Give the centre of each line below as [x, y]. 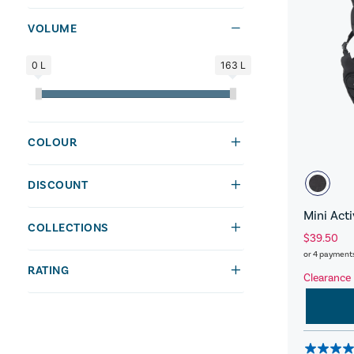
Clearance [327, 278]
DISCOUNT [58, 185]
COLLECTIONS [68, 228]
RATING [48, 270]
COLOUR [52, 142]
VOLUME [52, 28]
